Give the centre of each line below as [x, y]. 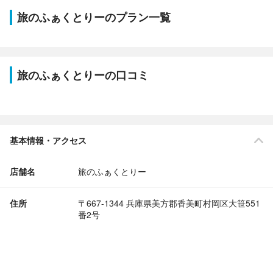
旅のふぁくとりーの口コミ [83, 75]
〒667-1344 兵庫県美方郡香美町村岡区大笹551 [169, 203]
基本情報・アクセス [48, 140]
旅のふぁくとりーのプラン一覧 [94, 17]
